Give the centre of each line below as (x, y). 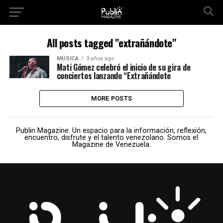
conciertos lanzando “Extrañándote (114, 76)
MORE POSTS (111, 98)
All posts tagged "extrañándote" (111, 43)
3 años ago (100, 58)
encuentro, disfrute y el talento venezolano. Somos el (111, 138)
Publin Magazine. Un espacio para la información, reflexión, (111, 131)
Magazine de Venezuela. (111, 145)
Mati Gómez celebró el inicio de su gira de (123, 67)
